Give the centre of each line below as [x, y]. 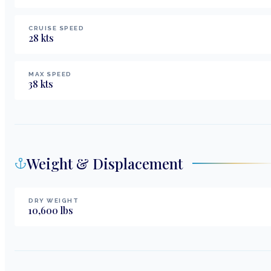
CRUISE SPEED [56, 28]
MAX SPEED [50, 74]
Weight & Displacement [105, 163]
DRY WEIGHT [54, 200]
